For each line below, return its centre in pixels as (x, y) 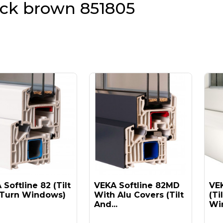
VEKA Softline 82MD (137, 185)
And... (106, 204)
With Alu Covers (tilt (139, 195)
